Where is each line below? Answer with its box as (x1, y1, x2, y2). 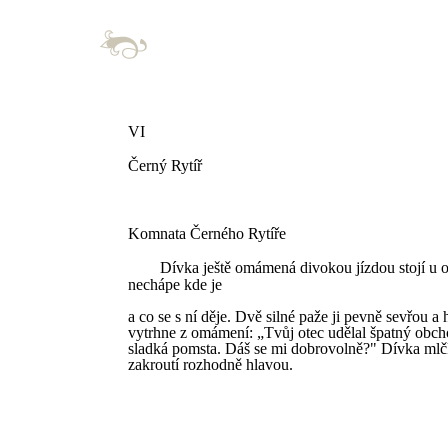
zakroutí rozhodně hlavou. (128, 356, 293, 373)
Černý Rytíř (128, 157, 202, 174)
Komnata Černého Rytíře (128, 225, 286, 242)
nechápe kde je (128, 276, 222, 293)
